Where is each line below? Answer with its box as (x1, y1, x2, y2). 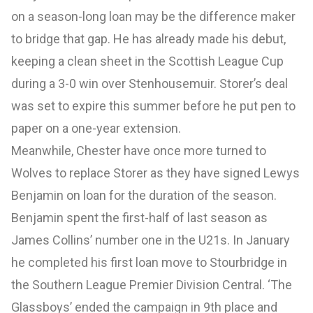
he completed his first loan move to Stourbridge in (11, 254, 287, 270)
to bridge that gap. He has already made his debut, (11, 31, 286, 46)
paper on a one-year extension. (11, 120, 181, 136)
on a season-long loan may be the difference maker (11, 8, 296, 24)
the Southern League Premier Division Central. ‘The (11, 277, 292, 292)
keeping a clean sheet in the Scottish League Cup (11, 53, 284, 68)
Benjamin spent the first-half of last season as (11, 210, 268, 225)
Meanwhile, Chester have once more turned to (11, 143, 266, 158)
